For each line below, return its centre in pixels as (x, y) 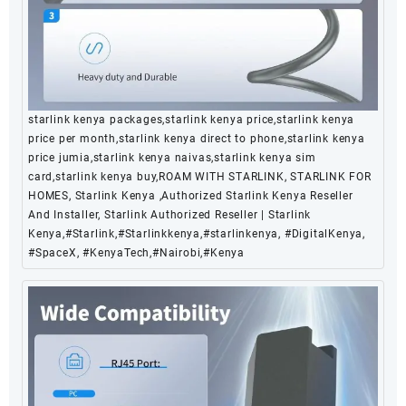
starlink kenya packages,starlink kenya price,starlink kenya (192, 119)
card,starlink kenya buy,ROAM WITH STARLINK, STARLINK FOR (200, 176)
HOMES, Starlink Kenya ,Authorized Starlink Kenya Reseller (191, 195)
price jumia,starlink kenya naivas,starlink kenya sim (172, 157)
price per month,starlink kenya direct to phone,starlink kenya (197, 138)
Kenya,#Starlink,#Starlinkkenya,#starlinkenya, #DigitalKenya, (197, 233)
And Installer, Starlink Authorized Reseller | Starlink (170, 214)
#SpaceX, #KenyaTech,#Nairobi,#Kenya (137, 252)
